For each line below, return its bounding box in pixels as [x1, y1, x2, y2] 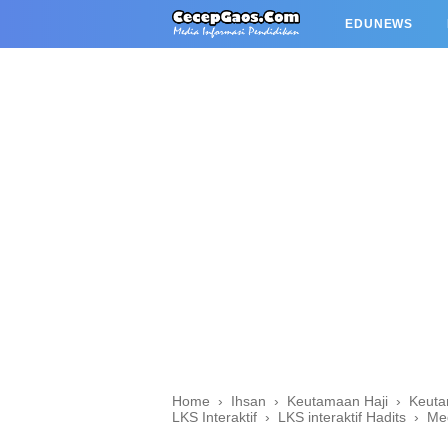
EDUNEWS [345, 17, 414, 31]
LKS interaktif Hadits [278, 408, 406, 425]
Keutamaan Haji [287, 392, 388, 409]
